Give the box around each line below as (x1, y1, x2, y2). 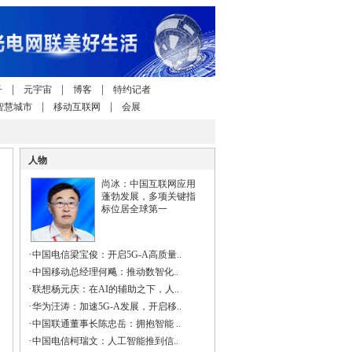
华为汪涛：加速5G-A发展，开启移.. (31, 301, 181, 312)
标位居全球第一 (101, 203, 167, 214)
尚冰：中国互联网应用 (101, 178, 196, 189)
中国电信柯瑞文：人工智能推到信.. (31, 335, 178, 346)
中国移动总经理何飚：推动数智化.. (31, 266, 178, 277)
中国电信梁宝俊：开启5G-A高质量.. (31, 249, 181, 260)
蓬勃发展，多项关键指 (101, 191, 196, 202)
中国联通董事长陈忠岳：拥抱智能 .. (31, 318, 181, 329)
